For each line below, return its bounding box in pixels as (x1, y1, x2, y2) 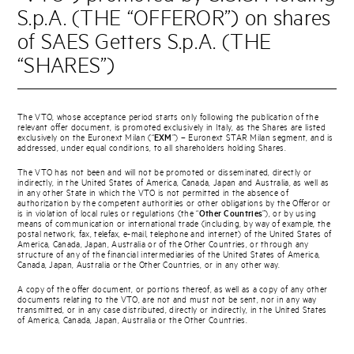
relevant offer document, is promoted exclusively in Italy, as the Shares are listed (17, 123, 326, 133)
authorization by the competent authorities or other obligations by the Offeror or (17, 199, 331, 209)
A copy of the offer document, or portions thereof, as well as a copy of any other (17, 285, 328, 295)
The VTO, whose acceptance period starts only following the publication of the (17, 113, 319, 122)
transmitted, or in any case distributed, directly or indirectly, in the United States (17, 306, 327, 315)
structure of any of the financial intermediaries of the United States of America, (17, 250, 321, 260)
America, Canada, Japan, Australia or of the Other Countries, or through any (17, 240, 309, 250)
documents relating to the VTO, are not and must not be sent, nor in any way (17, 296, 317, 305)
